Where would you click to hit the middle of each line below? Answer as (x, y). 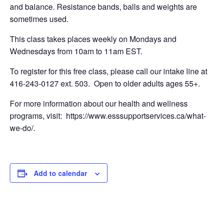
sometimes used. (39, 19)
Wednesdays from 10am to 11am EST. (76, 51)
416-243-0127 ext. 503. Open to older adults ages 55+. (105, 84)
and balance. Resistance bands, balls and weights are (103, 7)
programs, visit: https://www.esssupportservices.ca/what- (108, 116)
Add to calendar (60, 173)
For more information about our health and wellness (99, 104)
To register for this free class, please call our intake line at (109, 71)
